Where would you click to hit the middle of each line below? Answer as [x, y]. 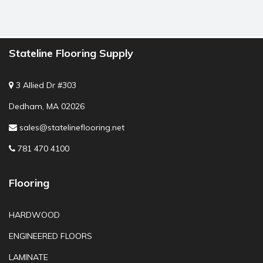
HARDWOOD [34, 215]
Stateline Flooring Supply [71, 53]
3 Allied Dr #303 [45, 85]
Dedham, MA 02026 [47, 106]
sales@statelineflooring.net [72, 127]
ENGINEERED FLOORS [50, 236]
